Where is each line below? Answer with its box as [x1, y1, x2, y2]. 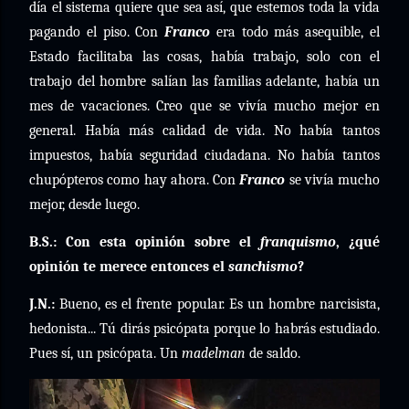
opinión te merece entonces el [29, 258, 228, 275]
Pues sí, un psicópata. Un [29, 345, 182, 362]
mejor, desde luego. [29, 196, 140, 213]
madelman [182, 345, 246, 362]
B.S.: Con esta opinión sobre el [29, 234, 260, 250]
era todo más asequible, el [210, 24, 381, 40]
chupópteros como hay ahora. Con [29, 172, 240, 188]
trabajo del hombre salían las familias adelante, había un [29, 73, 380, 89]
